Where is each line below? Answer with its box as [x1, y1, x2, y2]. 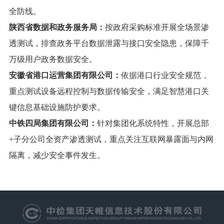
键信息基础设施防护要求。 [8, 103, 105, 112]
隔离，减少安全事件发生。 [8, 151, 105, 160]
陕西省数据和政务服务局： [8, 23, 105, 32]
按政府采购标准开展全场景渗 [104, 23, 209, 32]
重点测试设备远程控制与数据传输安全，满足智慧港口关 [8, 87, 209, 96]
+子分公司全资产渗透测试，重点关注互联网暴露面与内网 [8, 135, 213, 144]
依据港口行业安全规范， [120, 71, 209, 80]
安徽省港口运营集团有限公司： [8, 71, 121, 80]
